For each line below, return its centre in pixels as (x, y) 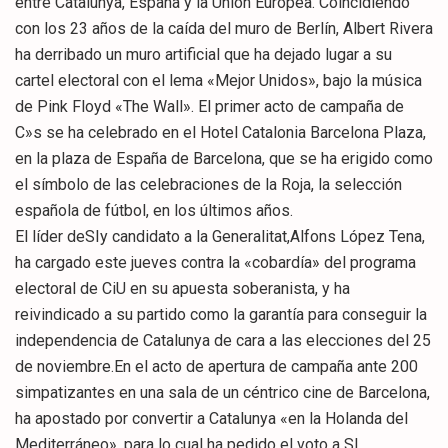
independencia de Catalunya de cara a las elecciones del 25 (223, 341)
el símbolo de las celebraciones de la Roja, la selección (208, 185)
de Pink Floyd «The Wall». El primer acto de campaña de (209, 107)
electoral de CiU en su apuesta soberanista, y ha (182, 289)
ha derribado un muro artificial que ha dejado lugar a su (203, 55)
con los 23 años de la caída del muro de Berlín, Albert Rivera (224, 29)
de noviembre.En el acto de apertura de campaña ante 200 (216, 367)
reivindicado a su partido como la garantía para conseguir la (221, 315)
